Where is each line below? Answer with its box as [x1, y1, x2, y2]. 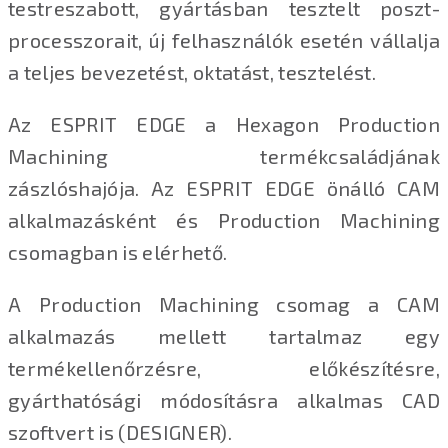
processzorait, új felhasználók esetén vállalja [8, 28, 440, 53]
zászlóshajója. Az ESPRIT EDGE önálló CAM [8, 176, 440, 201]
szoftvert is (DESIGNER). [8, 420, 232, 445]
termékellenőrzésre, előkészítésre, [8, 356, 440, 381]
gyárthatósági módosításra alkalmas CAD [8, 388, 440, 413]
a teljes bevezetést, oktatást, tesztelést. [8, 60, 376, 85]
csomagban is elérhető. [8, 240, 228, 265]
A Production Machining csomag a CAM [8, 292, 440, 317]
